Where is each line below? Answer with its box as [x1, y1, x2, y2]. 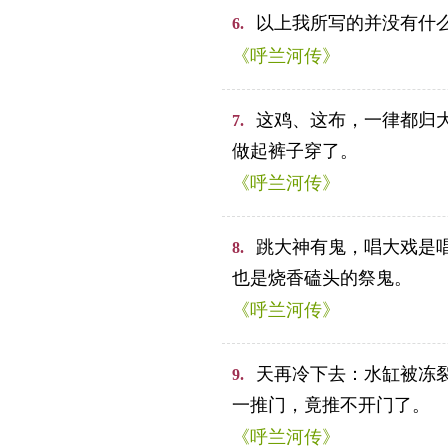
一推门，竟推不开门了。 [232, 395, 430, 415]
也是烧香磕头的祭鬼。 [232, 268, 412, 288]
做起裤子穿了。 [232, 141, 358, 161]
